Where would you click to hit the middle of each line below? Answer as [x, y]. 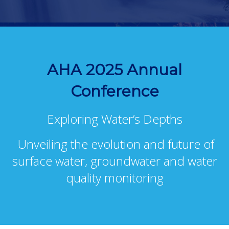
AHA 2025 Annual [114, 70]
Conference [114, 91]
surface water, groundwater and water [114, 161]
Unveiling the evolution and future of [114, 144]
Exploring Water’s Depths [114, 119]
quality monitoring [114, 178]
